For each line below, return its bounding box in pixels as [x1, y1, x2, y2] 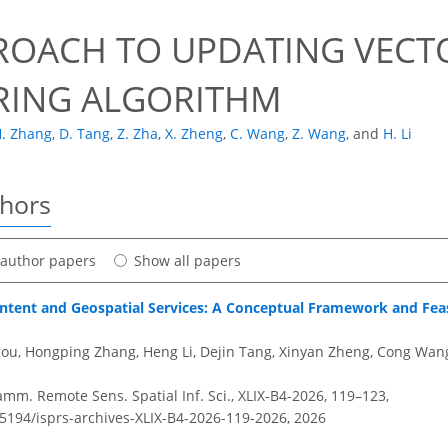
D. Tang [59, 124, 110, 144]
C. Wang [230, 124, 285, 144]
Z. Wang [292, 124, 346, 144]
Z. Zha [117, 124, 158, 144]
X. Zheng [165, 124, 223, 144]
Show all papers [134, 250, 241, 270]
